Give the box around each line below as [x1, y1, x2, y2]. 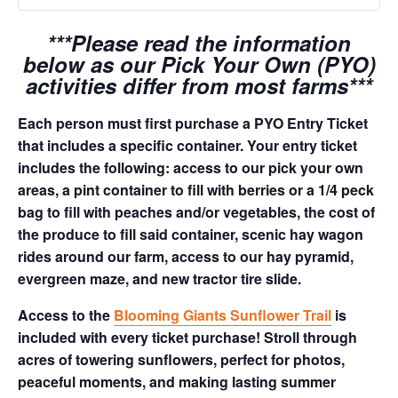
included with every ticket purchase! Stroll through [18, 327, 357, 347]
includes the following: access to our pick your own [18, 157, 363, 178]
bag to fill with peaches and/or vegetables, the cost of [18, 202, 375, 222]
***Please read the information [47, 28, 351, 58]
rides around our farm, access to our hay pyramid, [18, 246, 354, 267]
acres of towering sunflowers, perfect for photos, [18, 349, 345, 370]
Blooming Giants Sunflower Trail [114, 305, 331, 325]
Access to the [18, 305, 114, 325]
